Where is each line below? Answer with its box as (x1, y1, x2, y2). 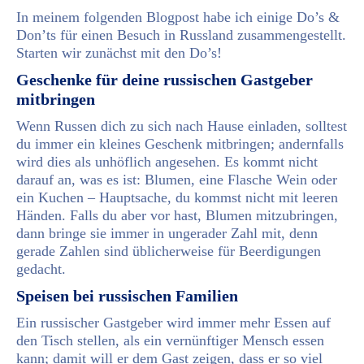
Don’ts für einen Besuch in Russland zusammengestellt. (16, 26, 346, 43)
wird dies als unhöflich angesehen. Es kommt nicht (16, 153, 318, 170)
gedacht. (16, 260, 66, 277)
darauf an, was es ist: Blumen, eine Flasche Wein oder (16, 171, 337, 188)
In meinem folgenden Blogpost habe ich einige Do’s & (16, 8, 340, 25)
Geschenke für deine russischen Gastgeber (16, 70, 313, 89)
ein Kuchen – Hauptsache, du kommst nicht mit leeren (16, 188, 338, 206)
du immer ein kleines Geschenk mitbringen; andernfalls (16, 135, 344, 152)
